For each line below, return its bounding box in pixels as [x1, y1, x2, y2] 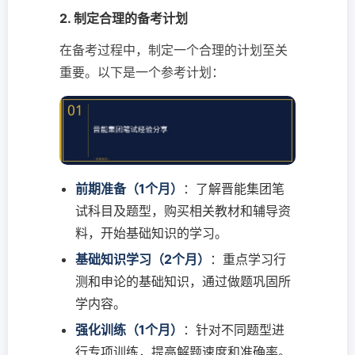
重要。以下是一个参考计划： [59, 64, 224, 81]
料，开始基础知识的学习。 [75, 225, 227, 242]
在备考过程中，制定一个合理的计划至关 [59, 42, 288, 59]
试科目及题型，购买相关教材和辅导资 [75, 203, 291, 219]
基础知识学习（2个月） [75, 251, 210, 268]
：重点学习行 [210, 251, 286, 268]
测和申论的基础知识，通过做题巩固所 [75, 273, 291, 290]
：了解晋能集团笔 [183, 181, 284, 197]
